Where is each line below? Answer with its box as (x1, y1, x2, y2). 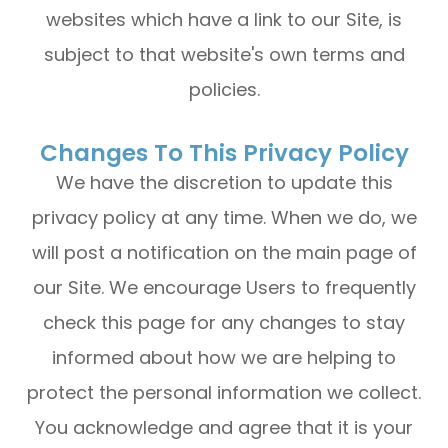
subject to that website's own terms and (43, 42, 405, 67)
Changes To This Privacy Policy (39, 137, 409, 169)
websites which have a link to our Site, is (46, 7, 402, 32)
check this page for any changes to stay (43, 310, 405, 335)
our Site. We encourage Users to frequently (32, 275, 416, 300)
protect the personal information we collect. (27, 380, 421, 405)
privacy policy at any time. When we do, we (31, 205, 417, 230)
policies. (188, 77, 260, 102)
